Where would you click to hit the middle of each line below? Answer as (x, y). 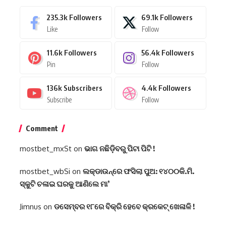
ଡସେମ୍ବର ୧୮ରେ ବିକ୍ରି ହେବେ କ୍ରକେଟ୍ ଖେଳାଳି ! (124, 207)
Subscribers (83, 88)
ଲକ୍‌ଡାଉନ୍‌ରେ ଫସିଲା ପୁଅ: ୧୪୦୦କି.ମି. (138, 171)
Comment (42, 128)
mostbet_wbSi (45, 172)
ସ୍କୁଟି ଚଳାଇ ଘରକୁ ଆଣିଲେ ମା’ (65, 184)
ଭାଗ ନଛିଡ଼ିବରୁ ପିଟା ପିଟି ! (120, 149)
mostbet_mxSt (46, 149)
